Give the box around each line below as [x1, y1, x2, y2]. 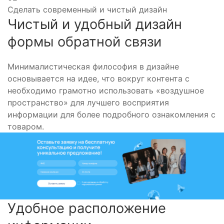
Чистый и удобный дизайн [7, 16, 182, 33]
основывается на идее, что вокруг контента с [7, 73, 189, 84]
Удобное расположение [7, 199, 166, 216]
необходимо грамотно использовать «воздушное [7, 85, 204, 96]
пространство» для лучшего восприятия [7, 97, 169, 108]
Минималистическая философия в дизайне [7, 61, 179, 72]
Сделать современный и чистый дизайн [7, 4, 167, 15]
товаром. [7, 121, 44, 132]
